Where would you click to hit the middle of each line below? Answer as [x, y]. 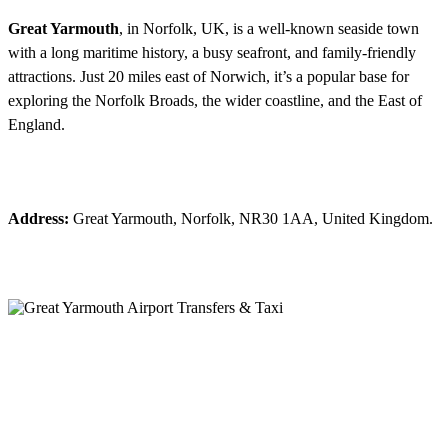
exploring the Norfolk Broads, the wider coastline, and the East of [215, 101]
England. [36, 125]
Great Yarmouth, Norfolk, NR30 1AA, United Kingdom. [251, 219]
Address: [38, 219]
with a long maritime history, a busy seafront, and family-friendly [212, 53]
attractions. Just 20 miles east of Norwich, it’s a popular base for [208, 77]
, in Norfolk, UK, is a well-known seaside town [269, 29]
